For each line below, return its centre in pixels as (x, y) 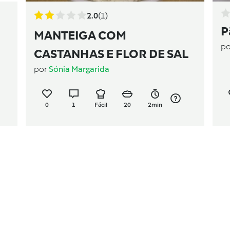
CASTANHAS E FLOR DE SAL (111, 53)
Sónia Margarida (79, 69)
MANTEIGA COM (80, 35)
